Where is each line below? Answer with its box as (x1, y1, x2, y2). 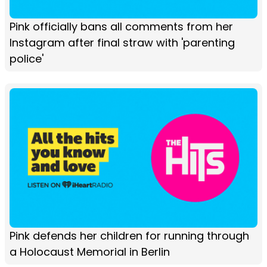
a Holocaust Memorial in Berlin (10, 244, 170, 259)
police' (10, 51, 44, 66)
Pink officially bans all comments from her (10, 18, 233, 34)
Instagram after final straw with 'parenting (10, 35, 235, 50)
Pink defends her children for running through (10, 228, 249, 243)
